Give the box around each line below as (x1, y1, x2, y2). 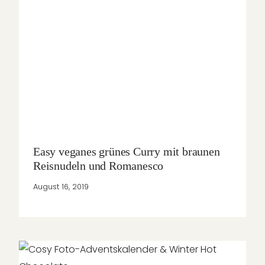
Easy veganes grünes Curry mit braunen (33, 144, 220, 158)
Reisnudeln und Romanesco (33, 159, 164, 172)
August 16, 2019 (33, 182, 89, 192)
